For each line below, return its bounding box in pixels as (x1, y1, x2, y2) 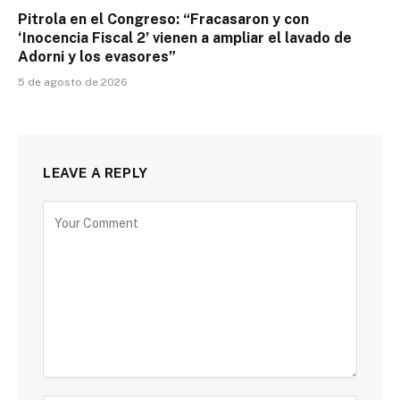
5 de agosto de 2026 (18, 76, 128, 89)
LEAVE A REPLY (43, 165, 148, 181)
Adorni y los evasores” (18, 48, 176, 66)
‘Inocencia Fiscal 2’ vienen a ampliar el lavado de (18, 29, 352, 47)
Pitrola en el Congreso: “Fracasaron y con (18, 11, 309, 29)
